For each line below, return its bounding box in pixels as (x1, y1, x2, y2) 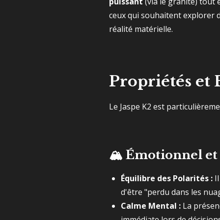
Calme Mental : (121, 200, 181, 211)
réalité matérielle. (109, 24, 173, 34)
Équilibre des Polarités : (121, 173, 213, 184)
